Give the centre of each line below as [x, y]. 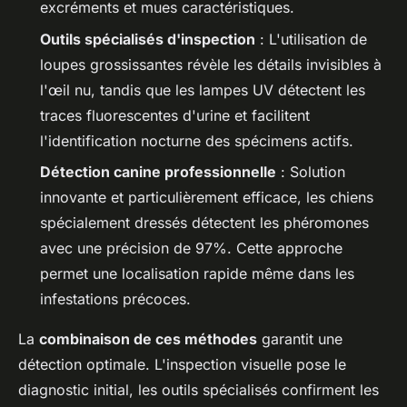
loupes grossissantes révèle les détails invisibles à [211, 64]
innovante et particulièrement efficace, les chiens [207, 198]
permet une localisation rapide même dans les [197, 274]
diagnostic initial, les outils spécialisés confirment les [199, 390]
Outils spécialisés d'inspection [148, 39]
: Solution [311, 172]
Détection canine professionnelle [158, 172]
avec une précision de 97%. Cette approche [191, 248]
